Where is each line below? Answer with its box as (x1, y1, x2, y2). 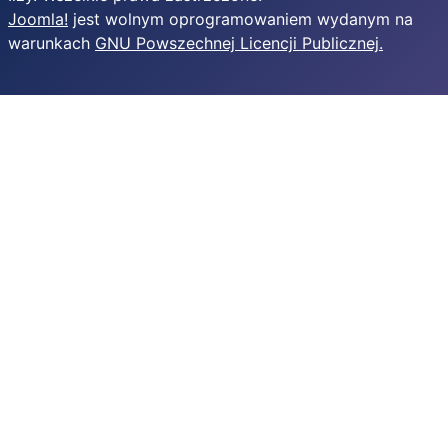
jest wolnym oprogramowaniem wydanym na (68, 9, 413, 29)
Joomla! (8, 9, 68, 29)
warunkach (8, 33, 95, 53)
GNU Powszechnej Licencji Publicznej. (95, 33, 383, 53)
